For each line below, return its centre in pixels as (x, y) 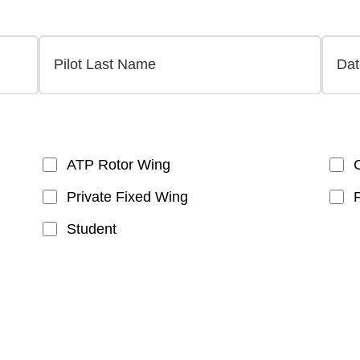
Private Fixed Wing (127, 197)
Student (91, 229)
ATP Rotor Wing (118, 165)
